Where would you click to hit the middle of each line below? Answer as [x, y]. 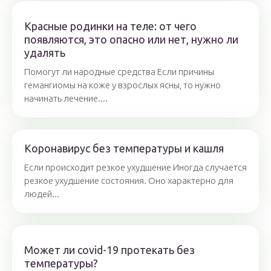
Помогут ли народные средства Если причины [119, 72]
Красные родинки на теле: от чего [110, 26]
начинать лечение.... [66, 99]
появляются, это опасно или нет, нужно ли [131, 40]
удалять [45, 53]
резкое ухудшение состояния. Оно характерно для [129, 181]
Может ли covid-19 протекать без [109, 250]
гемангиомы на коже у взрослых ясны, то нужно [122, 85]
